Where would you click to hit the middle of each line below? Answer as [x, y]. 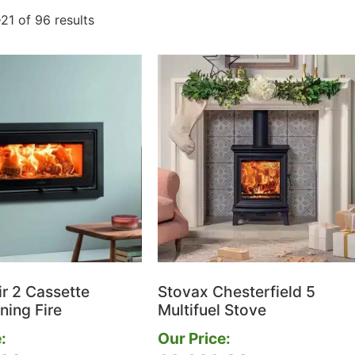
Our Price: [194, 339]
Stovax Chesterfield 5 [236, 291]
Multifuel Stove [212, 309]
